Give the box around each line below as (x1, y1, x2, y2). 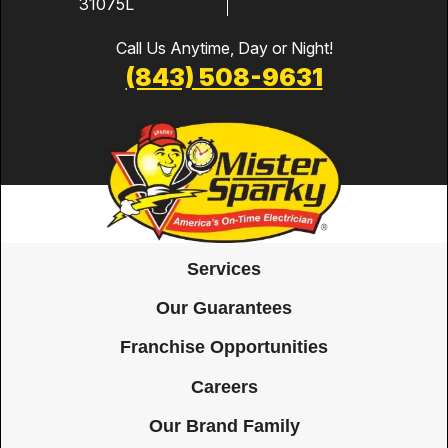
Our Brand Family (148, 414, 300, 436)
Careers (190, 375, 258, 397)
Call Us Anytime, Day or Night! (115, 38, 333, 59)
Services (187, 257, 261, 279)
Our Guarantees (156, 296, 292, 318)
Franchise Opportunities (120, 335, 328, 357)
